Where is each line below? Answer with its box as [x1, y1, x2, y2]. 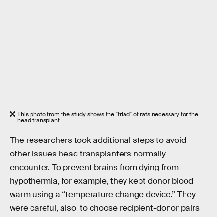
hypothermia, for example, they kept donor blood [10, 175, 193, 186]
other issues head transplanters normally [10, 148, 166, 159]
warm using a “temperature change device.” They [10, 189, 196, 200]
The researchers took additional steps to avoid [10, 135, 186, 145]
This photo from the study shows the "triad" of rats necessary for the [17, 110, 198, 119]
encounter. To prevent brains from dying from [10, 162, 179, 172]
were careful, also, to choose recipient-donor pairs [10, 202, 200, 213]
